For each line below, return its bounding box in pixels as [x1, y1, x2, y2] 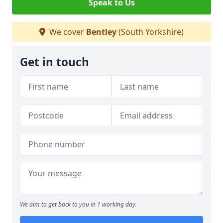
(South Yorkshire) [116, 26, 184, 37]
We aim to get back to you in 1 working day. [20, 200, 137, 209]
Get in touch [20, 54, 89, 70]
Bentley [86, 26, 116, 37]
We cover [47, 26, 86, 37]
